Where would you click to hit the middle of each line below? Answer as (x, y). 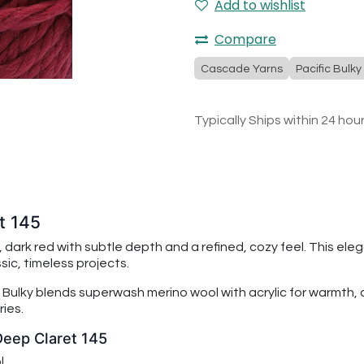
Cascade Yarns (242, 69)
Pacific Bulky (329, 69)
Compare (245, 39)
